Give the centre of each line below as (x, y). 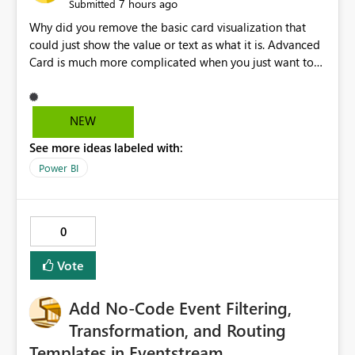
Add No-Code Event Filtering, (180, 308)
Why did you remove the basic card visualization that (168, 27)
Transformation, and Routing (177, 330)
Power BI (59, 168)
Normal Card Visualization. (99, 97)
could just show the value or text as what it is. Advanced (175, 45)
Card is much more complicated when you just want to (172, 62)
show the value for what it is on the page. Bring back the (176, 80)
